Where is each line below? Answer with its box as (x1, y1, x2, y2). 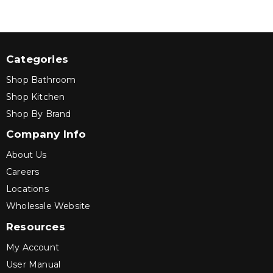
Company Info (6, 127, 87, 140)
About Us (6, 149, 47, 160)
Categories (6, 52, 68, 65)
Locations (6, 183, 49, 194)
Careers (6, 166, 40, 177)
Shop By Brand (6, 108, 71, 119)
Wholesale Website (6, 200, 91, 211)
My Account (6, 242, 59, 253)
